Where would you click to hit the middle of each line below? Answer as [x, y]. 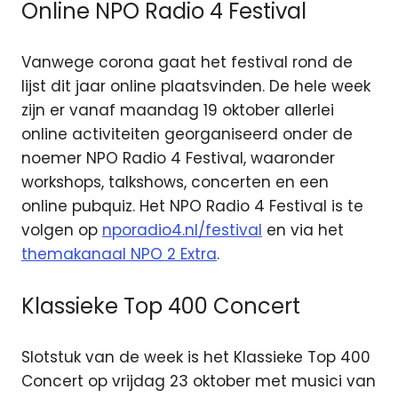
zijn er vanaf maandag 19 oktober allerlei [178, 111]
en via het [303, 231]
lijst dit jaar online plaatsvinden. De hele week [196, 87]
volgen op [62, 231]
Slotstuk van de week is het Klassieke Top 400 [196, 358]
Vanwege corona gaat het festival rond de [187, 63]
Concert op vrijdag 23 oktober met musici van [199, 382]
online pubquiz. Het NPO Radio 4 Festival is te [192, 207]
